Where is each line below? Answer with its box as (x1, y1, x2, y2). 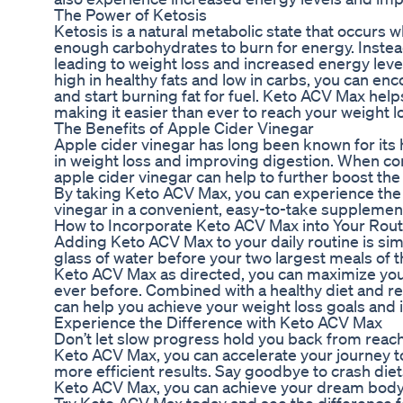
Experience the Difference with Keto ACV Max (54, 312, 382, 333)
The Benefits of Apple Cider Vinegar (54, 118, 314, 139)
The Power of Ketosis (54, 4, 207, 25)
